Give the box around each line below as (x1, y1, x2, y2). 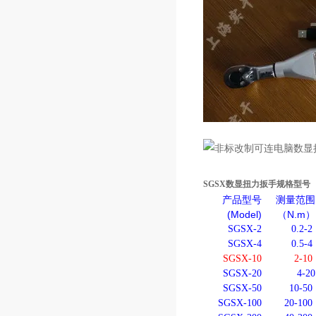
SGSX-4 (228, 238, 262, 249)
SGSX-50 (223, 283, 262, 293)
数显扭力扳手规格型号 (226, 179, 310, 189)
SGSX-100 (218, 298, 262, 308)
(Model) (227, 209, 262, 220)
